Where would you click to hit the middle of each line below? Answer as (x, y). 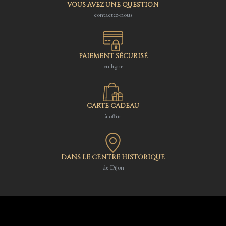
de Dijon (113, 167)
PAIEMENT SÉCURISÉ (113, 56)
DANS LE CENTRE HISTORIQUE (113, 158)
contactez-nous (113, 14)
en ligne (113, 66)
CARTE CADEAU (113, 106)
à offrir (113, 116)
